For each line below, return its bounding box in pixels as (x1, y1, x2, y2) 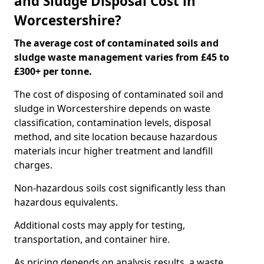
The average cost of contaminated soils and (14, 37, 219, 49)
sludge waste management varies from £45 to (14, 51, 229, 64)
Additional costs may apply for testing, (14, 219, 185, 232)
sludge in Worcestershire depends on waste (14, 102, 210, 115)
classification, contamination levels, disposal (14, 116, 211, 129)
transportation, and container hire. (14, 233, 170, 246)
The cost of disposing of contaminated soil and (14, 88, 223, 101)
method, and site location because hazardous (14, 130, 217, 143)
